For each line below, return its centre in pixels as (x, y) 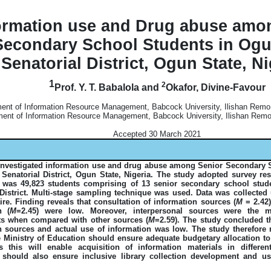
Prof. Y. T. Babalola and (108, 87)
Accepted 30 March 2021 (157, 134)
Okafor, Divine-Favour (215, 87)
